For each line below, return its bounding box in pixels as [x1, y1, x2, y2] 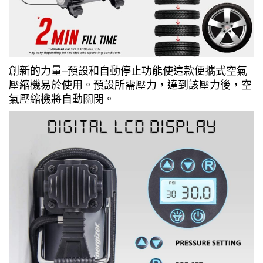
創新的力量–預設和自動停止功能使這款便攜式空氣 [9, 62, 247, 78]
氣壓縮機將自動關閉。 [9, 90, 114, 106]
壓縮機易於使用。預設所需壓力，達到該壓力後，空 [9, 76, 252, 92]
